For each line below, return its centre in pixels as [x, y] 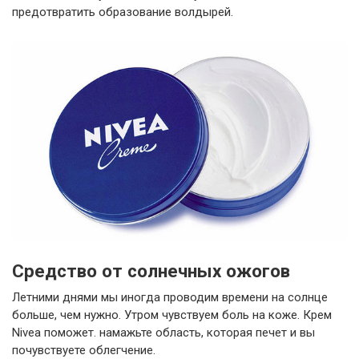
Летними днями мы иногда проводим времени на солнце [170, 298]
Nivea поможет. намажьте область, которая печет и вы [163, 333]
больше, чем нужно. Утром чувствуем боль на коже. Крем [172, 315]
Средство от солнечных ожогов [151, 271]
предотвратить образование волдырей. [123, 12]
